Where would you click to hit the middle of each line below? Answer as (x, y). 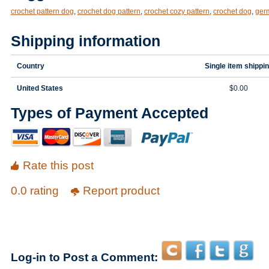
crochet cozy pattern (177, 11)
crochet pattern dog (42, 11)
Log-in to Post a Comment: (84, 257)
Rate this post (58, 165)
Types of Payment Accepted (110, 113)
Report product (121, 191)
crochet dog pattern (109, 11)
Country (31, 66)
